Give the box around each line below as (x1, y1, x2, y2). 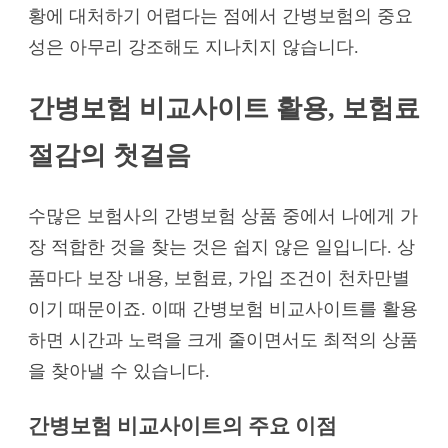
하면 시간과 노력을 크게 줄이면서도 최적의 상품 (28, 330, 418, 351)
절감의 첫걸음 (28, 140, 191, 171)
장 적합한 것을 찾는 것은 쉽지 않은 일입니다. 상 (28, 237, 415, 258)
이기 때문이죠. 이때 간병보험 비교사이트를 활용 (28, 299, 418, 320)
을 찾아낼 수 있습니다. (28, 361, 210, 382)
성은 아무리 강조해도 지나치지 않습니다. (28, 37, 359, 58)
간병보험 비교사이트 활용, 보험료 (28, 93, 420, 124)
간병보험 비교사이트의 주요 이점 (28, 414, 337, 437)
